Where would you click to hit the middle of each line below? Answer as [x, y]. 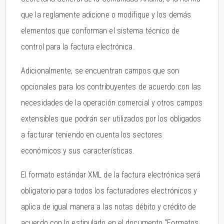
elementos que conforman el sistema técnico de [100, 31]
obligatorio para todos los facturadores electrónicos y [109, 191]
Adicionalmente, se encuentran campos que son [100, 71]
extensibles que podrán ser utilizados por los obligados [111, 119]
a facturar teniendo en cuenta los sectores [92, 135]
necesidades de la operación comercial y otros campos [112, 103]
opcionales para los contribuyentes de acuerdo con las [111, 87]
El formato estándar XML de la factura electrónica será [111, 175]
